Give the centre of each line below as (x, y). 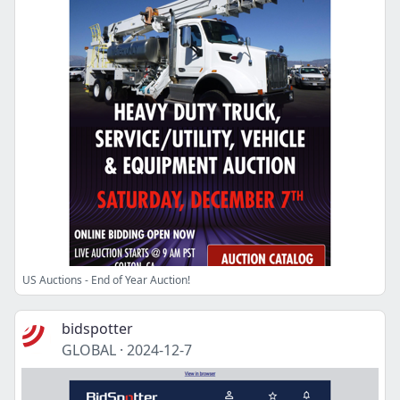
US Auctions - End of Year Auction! (106, 280)
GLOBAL (89, 350)
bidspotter (97, 329)
